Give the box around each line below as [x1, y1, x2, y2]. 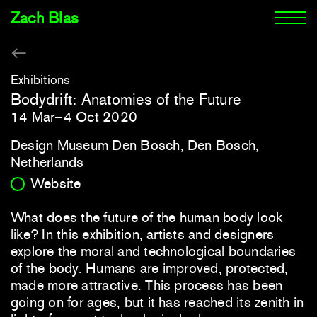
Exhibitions [11, 72, 71, 87]
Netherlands [11, 153, 84, 171]
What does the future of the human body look [11, 209, 283, 226]
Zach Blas [11, 8, 79, 28]
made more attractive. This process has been [11, 277, 283, 294]
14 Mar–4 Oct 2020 [11, 108, 138, 125]
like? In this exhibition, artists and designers [11, 226, 275, 243]
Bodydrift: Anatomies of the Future [11, 89, 241, 109]
